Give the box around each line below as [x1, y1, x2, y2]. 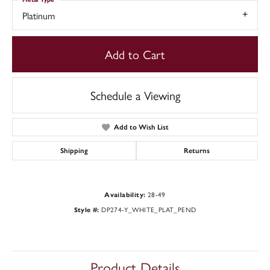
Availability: [104, 190, 146, 199]
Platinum [22, 8, 55, 22]
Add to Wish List [113, 123, 169, 132]
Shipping [60, 146, 88, 155]
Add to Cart [105, 45, 165, 63]
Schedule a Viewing [90, 86, 180, 104]
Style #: [74, 206, 99, 215]
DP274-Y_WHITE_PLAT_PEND [101, 204, 196, 215]
